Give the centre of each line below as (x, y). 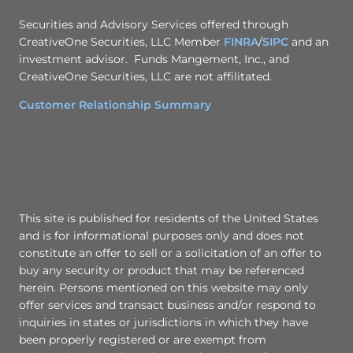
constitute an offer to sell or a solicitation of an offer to (170, 253)
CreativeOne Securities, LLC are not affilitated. (147, 77)
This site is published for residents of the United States (169, 219)
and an (308, 42)
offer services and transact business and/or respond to (167, 305)
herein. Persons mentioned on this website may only (163, 288)
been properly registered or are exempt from (143, 340)
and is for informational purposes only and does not (162, 236)
